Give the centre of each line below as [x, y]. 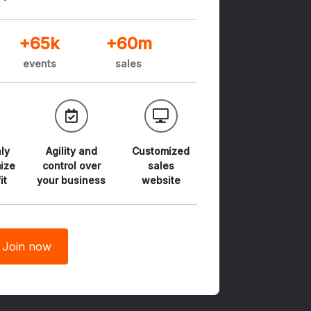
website [161, 180]
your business [72, 180]
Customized [161, 151]
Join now [26, 246]
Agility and [71, 151]
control [60, 165]
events [39, 63]
